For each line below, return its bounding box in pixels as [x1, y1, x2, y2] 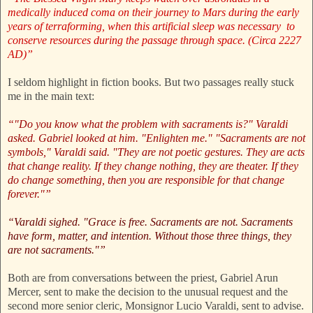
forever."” [8, 188, 51, 201]
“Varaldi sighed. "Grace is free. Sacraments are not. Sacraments [8, 216, 293, 228]
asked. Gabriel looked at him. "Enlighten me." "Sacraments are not [8, 132, 305, 145]
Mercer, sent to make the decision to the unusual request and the [8, 286, 288, 298]
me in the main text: [8, 90, 94, 103]
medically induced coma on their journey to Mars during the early [8, 6, 299, 19]
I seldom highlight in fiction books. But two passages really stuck [8, 76, 294, 89]
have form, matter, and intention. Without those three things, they [8, 230, 291, 242]
